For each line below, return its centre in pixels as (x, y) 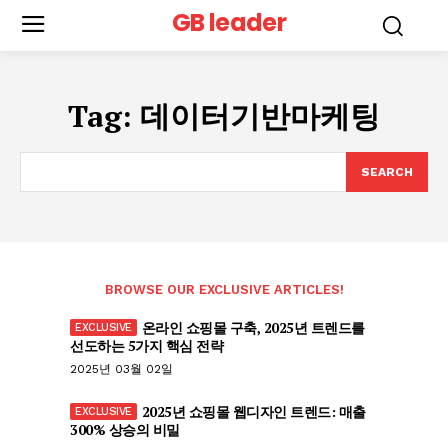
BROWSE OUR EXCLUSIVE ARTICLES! (224, 289)
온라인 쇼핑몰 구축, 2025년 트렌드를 (253, 327)
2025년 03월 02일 (121, 368)
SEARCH (387, 171)
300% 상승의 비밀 (125, 429)
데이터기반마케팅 (260, 115)
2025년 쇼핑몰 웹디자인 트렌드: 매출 (253, 411)
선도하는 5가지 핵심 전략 (146, 345)
